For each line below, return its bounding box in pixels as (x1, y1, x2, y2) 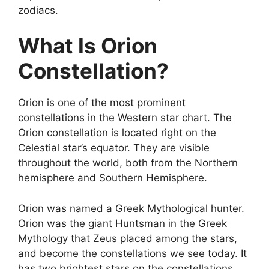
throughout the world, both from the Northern (18, 157, 238, 169)
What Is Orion (18, 33, 157, 59)
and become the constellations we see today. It (18, 247, 247, 259)
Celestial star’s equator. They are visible (18, 142, 210, 154)
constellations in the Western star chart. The (18, 112, 232, 124)
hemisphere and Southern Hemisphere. (18, 172, 207, 184)
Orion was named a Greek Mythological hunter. (18, 202, 244, 214)
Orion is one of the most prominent (18, 97, 186, 109)
